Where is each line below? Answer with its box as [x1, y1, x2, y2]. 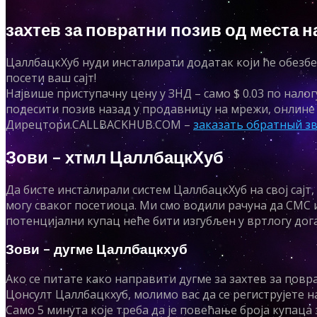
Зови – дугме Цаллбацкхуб [6, 241, 188, 258]
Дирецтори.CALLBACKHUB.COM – [6, 116, 193, 132]
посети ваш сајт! [6, 69, 96, 86]
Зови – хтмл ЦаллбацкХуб [6, 146, 224, 167]
